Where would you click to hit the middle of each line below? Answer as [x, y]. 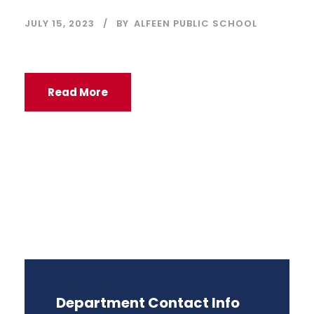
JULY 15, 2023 [60, 24]
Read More [78, 93]
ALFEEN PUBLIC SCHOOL [196, 24]
